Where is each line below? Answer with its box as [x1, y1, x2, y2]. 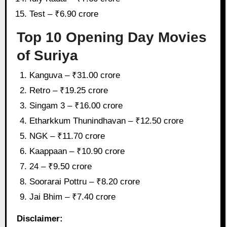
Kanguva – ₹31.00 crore [29, 70, 121, 81]
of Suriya [16, 48, 78, 64]
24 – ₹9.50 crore [29, 162, 92, 172]
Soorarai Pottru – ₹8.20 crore [29, 177, 140, 187]
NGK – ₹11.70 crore [29, 131, 105, 141]
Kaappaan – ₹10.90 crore [29, 146, 125, 157]
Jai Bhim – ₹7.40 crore [29, 192, 116, 202]
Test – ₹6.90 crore [29, 9, 99, 19]
